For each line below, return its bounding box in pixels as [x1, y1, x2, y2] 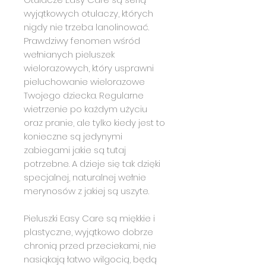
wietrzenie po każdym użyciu [24, 102, 147, 115]
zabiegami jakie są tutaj [24, 143, 126, 156]
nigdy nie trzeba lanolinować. [24, 20, 149, 33]
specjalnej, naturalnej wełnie [24, 170, 146, 183]
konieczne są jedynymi [24, 129, 122, 142]
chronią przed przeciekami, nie [24, 239, 156, 252]
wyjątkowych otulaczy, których [24, 7, 153, 20]
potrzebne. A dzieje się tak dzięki [24, 157, 160, 170]
